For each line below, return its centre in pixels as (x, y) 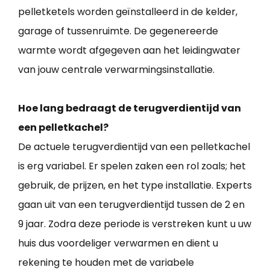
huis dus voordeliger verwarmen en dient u (118, 243)
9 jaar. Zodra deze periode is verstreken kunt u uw (135, 224)
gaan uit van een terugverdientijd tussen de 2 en (131, 205)
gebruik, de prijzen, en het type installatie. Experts (135, 186)
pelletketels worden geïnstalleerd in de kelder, (128, 12)
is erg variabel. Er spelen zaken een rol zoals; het (132, 166)
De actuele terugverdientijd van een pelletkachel (134, 147)
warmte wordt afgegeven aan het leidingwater (129, 51)
